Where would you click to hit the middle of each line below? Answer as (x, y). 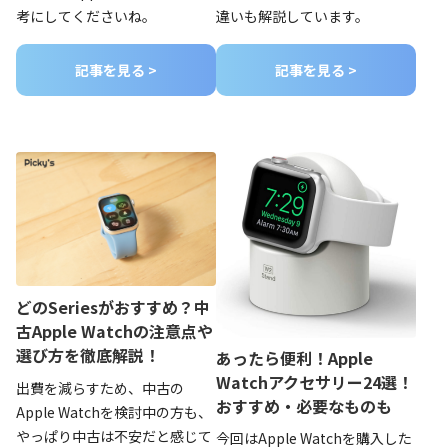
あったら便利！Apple (294, 357)
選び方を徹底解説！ (88, 355)
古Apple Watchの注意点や (114, 331)
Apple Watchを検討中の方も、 (114, 412)
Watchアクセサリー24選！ (314, 381)
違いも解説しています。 (292, 16)
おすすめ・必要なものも (304, 405)
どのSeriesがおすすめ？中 (113, 307)
